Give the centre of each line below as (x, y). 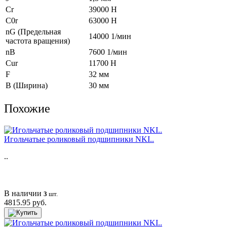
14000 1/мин (110, 36)
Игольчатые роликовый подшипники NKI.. (79, 139)
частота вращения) (38, 41)
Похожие (27, 108)
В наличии (24, 193)
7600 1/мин (108, 52)
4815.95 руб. (25, 202)
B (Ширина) (27, 85)
